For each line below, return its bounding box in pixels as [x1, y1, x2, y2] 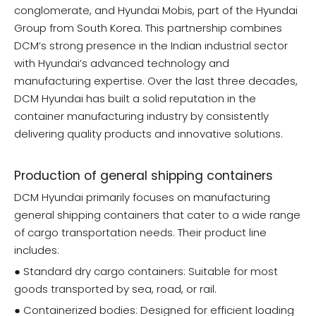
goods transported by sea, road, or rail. [14, 281, 217, 297]
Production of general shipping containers [14, 167, 273, 185]
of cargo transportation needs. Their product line [14, 225, 267, 241]
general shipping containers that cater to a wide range [14, 207, 300, 223]
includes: [14, 243, 59, 258]
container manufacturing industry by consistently [14, 109, 269, 124]
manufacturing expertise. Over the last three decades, [14, 73, 298, 89]
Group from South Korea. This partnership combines [14, 20, 282, 36]
